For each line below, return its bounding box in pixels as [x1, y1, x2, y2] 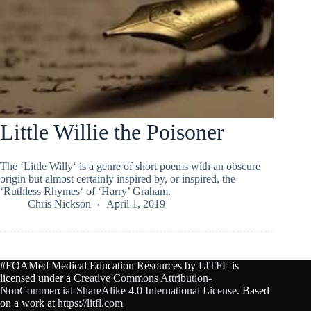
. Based [237, 285, 269, 297]
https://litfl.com [58, 297, 123, 310]
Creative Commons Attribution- [74, 272, 212, 285]
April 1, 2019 [106, 197, 165, 210]
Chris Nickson [28, 197, 91, 210]
